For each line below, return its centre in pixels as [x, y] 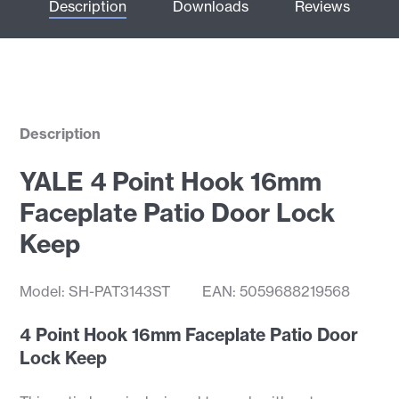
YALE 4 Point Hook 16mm [171, 182]
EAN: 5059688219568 [277, 292]
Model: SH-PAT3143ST [95, 292]
